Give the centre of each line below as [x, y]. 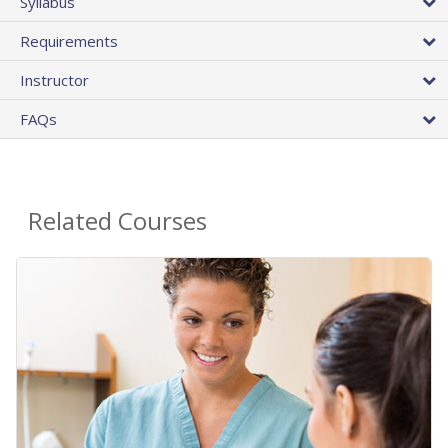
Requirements [69, 40]
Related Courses [117, 220]
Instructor [54, 79]
